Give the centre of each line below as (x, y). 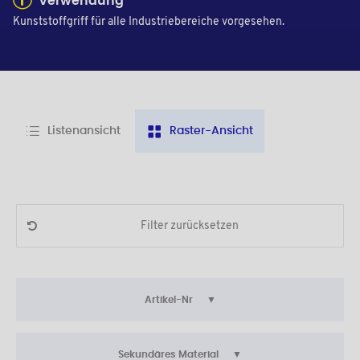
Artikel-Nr (170, 300)
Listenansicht (84, 131)
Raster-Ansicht (211, 131)
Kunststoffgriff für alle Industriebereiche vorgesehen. (149, 22)
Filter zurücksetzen (190, 226)
